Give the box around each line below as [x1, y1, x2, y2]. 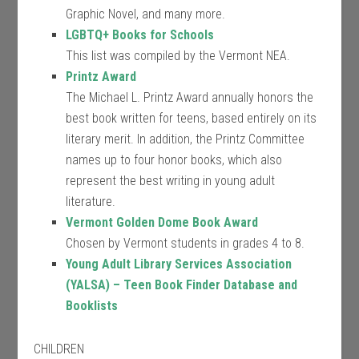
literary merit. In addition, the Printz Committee [66, 131, 305, 147]
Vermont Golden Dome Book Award [66, 215, 259, 230]
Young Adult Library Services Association [66, 256, 292, 272]
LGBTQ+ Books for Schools [66, 27, 215, 42]
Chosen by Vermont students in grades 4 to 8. [66, 236, 305, 251]
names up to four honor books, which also [66, 152, 283, 167]
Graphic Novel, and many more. [66, 6, 226, 22]
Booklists [66, 298, 119, 313]
